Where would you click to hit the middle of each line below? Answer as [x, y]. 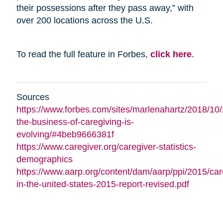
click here [171, 54]
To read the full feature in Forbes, [83, 54]
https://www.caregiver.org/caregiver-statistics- [106, 147]
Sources [33, 97]
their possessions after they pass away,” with [105, 8]
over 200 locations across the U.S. [84, 20]
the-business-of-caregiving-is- [75, 122]
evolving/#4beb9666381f [65, 134]
